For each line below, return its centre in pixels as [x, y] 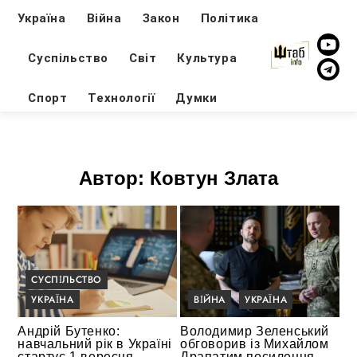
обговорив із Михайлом [255, 343]
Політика [229, 18]
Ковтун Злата [214, 178]
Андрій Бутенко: [69, 331]
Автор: [114, 178]
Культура [207, 58]
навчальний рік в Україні [95, 343]
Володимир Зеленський [255, 331]
